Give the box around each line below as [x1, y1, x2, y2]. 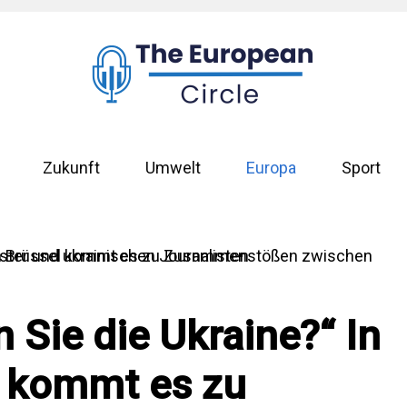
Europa [245, 158, 296, 178]
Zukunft [42, 158, 100, 178]
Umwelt [144, 158, 201, 178]
